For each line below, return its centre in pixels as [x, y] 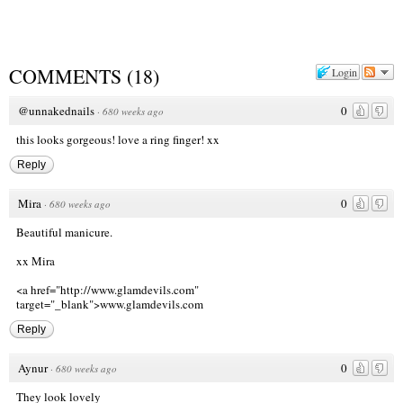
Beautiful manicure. [64, 233]
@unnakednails [56, 111]
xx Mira [36, 261]
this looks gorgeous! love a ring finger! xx [118, 140]
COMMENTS [65, 76]
